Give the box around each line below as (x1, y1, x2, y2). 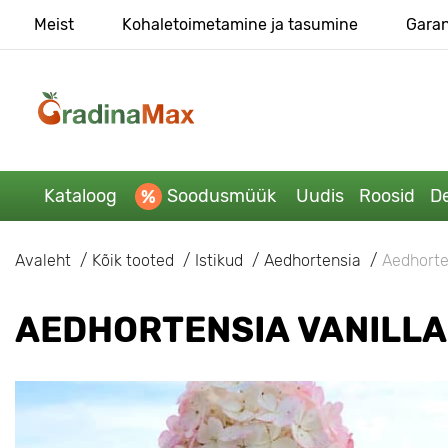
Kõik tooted (92, 250, 174, 270)
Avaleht (15, 250, 71, 270)
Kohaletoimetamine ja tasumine (121, 15, 358, 34)
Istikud (195, 250, 243, 270)
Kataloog (43, 184, 117, 207)
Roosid (358, 184, 415, 207)
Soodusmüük (166, 184, 276, 207)
